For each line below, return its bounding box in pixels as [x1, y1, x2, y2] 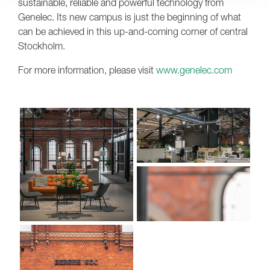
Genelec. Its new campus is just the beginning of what [18, 10, 241, 23]
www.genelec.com [156, 63, 232, 76]
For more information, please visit [18, 63, 156, 76]
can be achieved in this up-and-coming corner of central [18, 25, 248, 37]
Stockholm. [18, 39, 65, 52]
